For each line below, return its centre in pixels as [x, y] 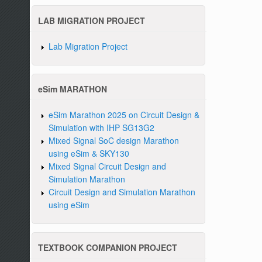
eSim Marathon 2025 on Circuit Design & [124, 115]
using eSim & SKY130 [89, 154]
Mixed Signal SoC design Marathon [113, 141]
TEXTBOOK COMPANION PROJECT [108, 248]
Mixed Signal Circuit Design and [107, 166]
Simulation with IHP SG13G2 [101, 128]
